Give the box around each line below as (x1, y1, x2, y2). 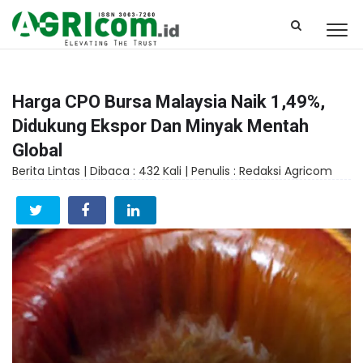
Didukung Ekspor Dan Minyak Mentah (12, 116, 309, 136)
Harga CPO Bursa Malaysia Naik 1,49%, (12, 92, 325, 112)
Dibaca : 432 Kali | (90, 163, 191, 179)
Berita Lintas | (12, 163, 90, 179)
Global (12, 140, 62, 160)
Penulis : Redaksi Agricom (191, 163, 332, 179)
